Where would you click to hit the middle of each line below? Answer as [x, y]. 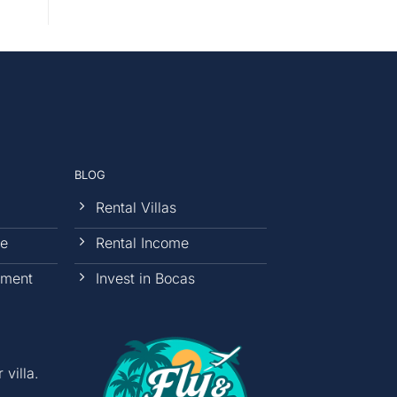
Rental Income [143, 243]
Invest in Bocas [146, 279]
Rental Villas [136, 208]
